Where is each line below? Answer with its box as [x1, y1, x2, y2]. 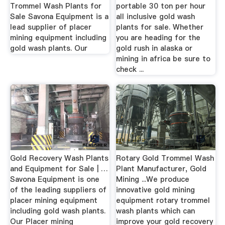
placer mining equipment [10, 195, 97, 205]
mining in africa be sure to [116, 53, 211, 64]
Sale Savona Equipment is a [10, 11, 108, 22]
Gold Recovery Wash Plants [10, 153, 108, 163]
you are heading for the [116, 32, 201, 43]
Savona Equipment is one [10, 174, 99, 184]
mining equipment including [10, 32, 106, 43]
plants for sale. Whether [116, 22, 204, 32]
